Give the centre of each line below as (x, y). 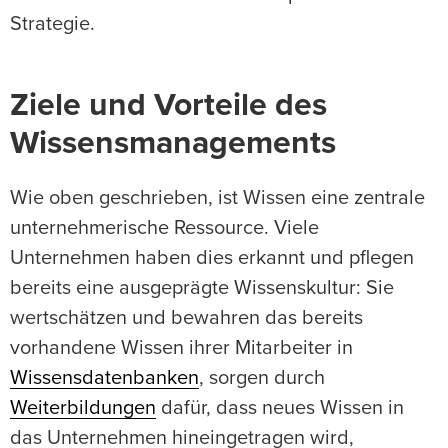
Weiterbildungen (83, 408)
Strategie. (52, 24)
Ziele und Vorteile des (168, 106)
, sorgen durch (262, 378)
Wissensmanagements (173, 144)
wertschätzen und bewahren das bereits (186, 318)
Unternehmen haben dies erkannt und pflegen (212, 258)
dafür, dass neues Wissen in (280, 408)
